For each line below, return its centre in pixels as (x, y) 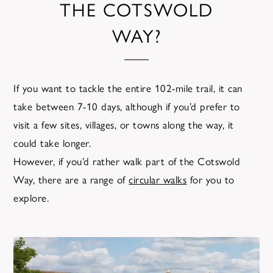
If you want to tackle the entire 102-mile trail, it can (128, 88)
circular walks (158, 179)
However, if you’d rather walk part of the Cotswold (127, 161)
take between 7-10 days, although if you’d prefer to (127, 106)
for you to (211, 179)
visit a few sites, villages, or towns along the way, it (124, 124)
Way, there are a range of (71, 179)
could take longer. (52, 143)
